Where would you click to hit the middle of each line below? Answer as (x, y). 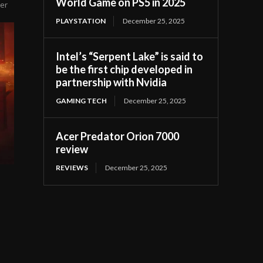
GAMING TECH (82, 101)
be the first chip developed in (124, 69)
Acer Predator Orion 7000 (118, 136)
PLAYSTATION (81, 21)
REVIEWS (72, 168)
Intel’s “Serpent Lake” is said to (130, 56)
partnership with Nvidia (112, 82)
